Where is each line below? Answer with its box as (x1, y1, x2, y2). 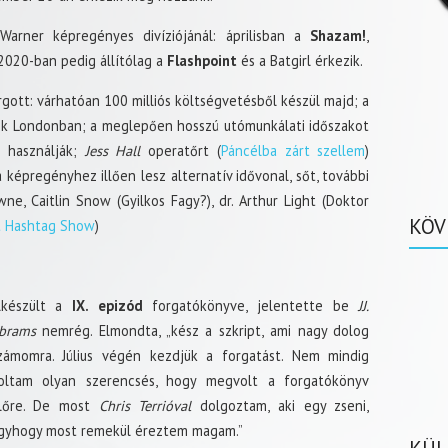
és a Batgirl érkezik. (237, 50, 363, 70)
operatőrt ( (140, 140, 221, 160)
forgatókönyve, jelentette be (142, 295, 359, 315)
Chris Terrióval (90, 395, 192, 415)
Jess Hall (84, 140, 141, 160)
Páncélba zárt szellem (220, 140, 366, 160)
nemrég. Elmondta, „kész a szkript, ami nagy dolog (35, 320, 370, 340)
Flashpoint (167, 50, 237, 70)
